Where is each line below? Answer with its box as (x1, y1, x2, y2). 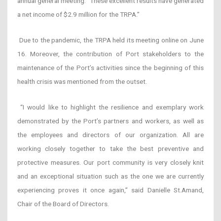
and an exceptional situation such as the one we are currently (17, 172, 204, 180)
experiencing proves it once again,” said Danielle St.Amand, (17, 185, 204, 194)
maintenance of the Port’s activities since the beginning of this (17, 63, 204, 72)
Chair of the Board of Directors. (17, 199, 109, 208)
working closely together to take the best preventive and (17, 144, 204, 152)
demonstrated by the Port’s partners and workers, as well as (17, 116, 204, 125)
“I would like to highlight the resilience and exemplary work (20, 103, 204, 111)
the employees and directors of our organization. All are (17, 130, 204, 139)
